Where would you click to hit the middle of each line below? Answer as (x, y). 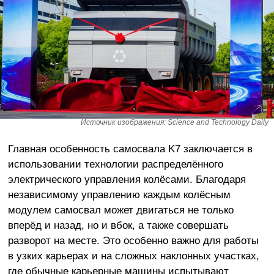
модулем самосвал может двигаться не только (120, 209)
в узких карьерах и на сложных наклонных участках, (133, 255)
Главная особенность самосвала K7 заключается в (130, 148)
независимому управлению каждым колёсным (119, 194)
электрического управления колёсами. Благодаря (127, 179)
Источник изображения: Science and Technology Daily (175, 122)
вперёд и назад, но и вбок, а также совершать (118, 225)
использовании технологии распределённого (115, 164)
